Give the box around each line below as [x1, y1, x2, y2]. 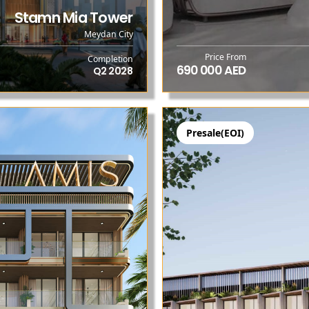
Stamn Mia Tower [14, 7, 133, 28]
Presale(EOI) [186, 126, 244, 140]
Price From [204, 51, 246, 63]
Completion [87, 52, 133, 65]
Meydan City [83, 28, 133, 41]
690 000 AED [176, 62, 246, 79]
